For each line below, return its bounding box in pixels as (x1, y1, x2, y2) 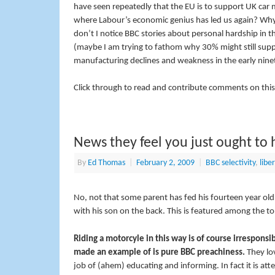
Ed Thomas (87, 159, 125, 168)
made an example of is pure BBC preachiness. (73, 247, 245, 257)
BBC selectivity (205, 159, 255, 168)
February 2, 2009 (136, 159, 195, 168)
